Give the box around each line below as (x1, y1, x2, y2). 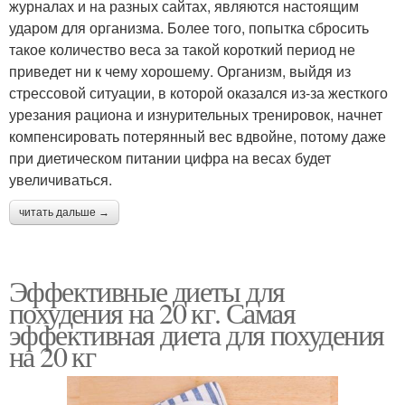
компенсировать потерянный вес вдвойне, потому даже (9, 125, 386, 146)
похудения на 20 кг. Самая (9, 292, 295, 332)
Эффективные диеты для (9, 270, 285, 310)
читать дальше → (19, 205, 109, 219)
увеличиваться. (9, 168, 112, 190)
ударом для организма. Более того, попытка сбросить (9, 16, 369, 38)
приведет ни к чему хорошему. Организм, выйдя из (9, 60, 351, 81)
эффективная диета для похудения (9, 314, 384, 353)
